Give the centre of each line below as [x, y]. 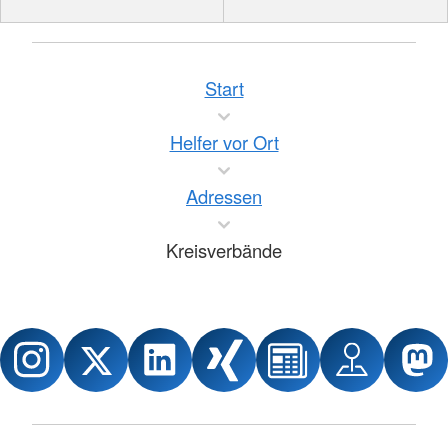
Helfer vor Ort [224, 142]
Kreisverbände [224, 250]
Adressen [224, 196]
